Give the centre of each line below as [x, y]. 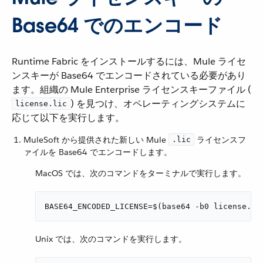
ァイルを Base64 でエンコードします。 [98, 152]
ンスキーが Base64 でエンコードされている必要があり [129, 75]
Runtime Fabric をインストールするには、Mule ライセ [129, 61]
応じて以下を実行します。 [68, 118]
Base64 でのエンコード [117, 26]
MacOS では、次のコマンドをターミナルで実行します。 [141, 173]
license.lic [41, 104]
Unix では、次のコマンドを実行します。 [111, 239]
